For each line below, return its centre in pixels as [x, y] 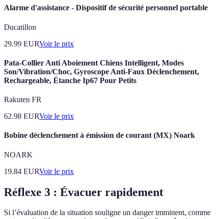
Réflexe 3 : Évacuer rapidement [84, 192]
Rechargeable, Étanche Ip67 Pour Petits [70, 80]
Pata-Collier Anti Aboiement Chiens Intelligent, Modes [94, 63]
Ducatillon [20, 27]
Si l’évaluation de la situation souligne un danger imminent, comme [107, 213]
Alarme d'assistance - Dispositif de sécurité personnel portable [106, 8]
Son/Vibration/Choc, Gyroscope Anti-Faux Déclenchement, [101, 71]
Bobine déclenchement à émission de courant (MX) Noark [99, 135]
